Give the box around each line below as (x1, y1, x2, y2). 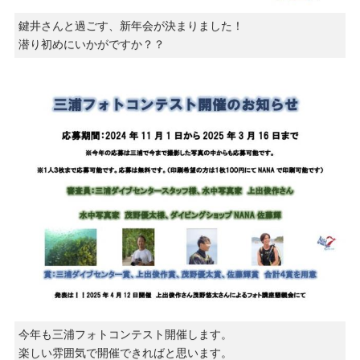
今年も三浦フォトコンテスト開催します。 (18, 327, 232, 341)
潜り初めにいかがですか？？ (18, 37, 165, 51)
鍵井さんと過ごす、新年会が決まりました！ (18, 18, 243, 32)
